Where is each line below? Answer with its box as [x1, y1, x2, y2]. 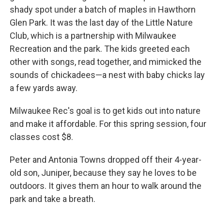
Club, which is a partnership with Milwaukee [10, 31, 176, 41]
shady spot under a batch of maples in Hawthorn [10, 4, 196, 15]
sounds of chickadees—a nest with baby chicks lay [10, 70, 205, 80]
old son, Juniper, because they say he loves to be [10, 168, 197, 178]
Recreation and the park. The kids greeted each [10, 44, 190, 54]
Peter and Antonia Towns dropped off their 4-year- [10, 155, 201, 165]
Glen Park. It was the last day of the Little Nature [10, 17, 193, 28]
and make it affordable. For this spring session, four [10, 119, 206, 129]
